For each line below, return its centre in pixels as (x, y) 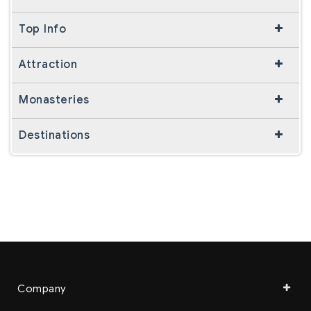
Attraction (48, 64)
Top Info (42, 29)
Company (42, 288)
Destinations (54, 135)
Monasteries (54, 100)
